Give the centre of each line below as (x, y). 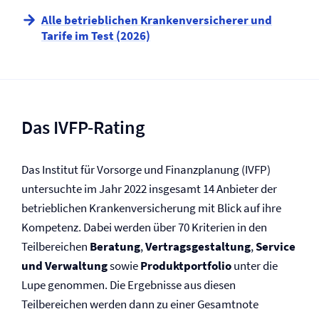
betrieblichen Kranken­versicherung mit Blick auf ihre (151, 208)
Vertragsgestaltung (198, 246)
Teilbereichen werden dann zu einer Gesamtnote (140, 304)
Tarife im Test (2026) (96, 36)
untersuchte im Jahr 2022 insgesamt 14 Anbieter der (149, 189)
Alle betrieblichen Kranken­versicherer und (157, 20)
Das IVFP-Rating (83, 127)
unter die (255, 266)
